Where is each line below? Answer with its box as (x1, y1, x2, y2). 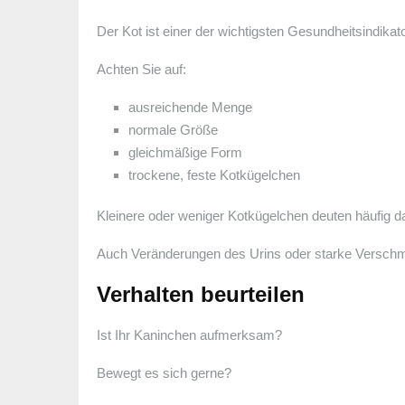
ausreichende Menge (128, 99, 252, 115)
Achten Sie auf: (97, 61, 186, 77)
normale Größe (128, 121, 218, 137)
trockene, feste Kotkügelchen (128, 166, 300, 183)
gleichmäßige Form (128, 144, 242, 160)
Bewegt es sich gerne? (97, 364, 231, 381)
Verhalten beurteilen (97, 281, 305, 306)
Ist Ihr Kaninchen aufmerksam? (97, 326, 282, 343)
